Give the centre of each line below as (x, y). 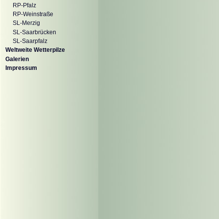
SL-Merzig (26, 23)
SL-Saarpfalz (30, 41)
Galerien (17, 59)
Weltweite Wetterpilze (35, 50)
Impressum (21, 68)
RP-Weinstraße (33, 14)
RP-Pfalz (24, 5)
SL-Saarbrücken (34, 32)
